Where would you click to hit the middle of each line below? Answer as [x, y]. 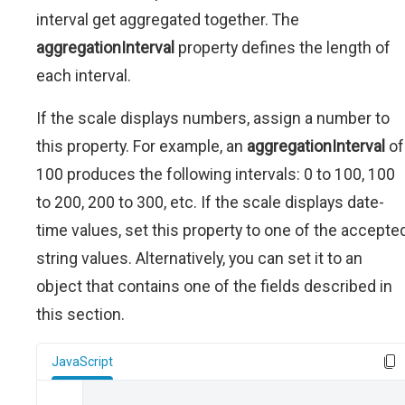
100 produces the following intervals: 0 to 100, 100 [216, 174]
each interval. [84, 75]
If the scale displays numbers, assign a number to [213, 118]
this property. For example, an [141, 146]
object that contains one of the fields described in [214, 286]
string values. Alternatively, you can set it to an [199, 258]
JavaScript [82, 362]
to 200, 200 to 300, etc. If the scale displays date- [210, 202]
